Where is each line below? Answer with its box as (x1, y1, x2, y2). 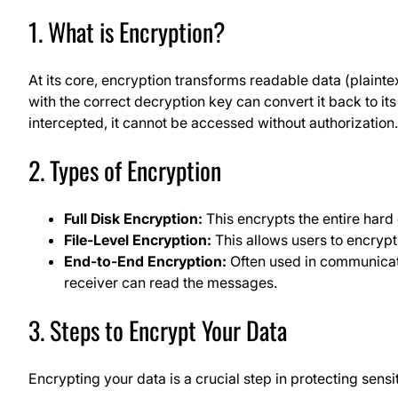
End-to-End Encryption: (64, 251, 227, 270)
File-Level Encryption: (64, 230, 211, 249)
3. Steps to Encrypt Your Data (28, 311, 287, 348)
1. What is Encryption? (28, 12, 226, 50)
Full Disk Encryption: (64, 209, 203, 227)
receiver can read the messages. (64, 273, 277, 291)
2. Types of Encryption (28, 151, 221, 188)
